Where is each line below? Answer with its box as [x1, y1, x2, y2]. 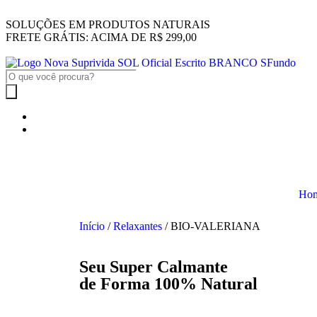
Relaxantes [113, 220, 162, 232]
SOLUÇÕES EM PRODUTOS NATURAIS [6, 18, 210, 30]
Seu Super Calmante [79, 258, 228, 276]
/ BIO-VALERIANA [162, 220, 260, 232]
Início [79, 220, 105, 232]
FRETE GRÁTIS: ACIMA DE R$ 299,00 [6, 31, 197, 43]
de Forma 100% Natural [79, 275, 258, 293]
